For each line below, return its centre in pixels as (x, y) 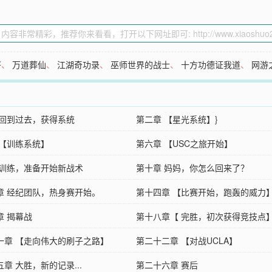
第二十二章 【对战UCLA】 (187, 241)
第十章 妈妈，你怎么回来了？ (192, 168)
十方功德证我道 (211, 65)
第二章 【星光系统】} (177, 119)
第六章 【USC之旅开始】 (184, 144)
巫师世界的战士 (141, 65)
